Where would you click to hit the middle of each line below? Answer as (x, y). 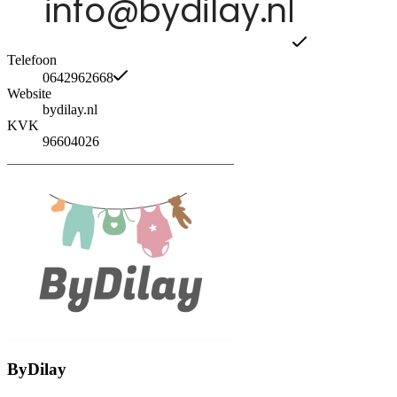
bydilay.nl (70, 109)
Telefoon (32, 59)
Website (29, 93)
